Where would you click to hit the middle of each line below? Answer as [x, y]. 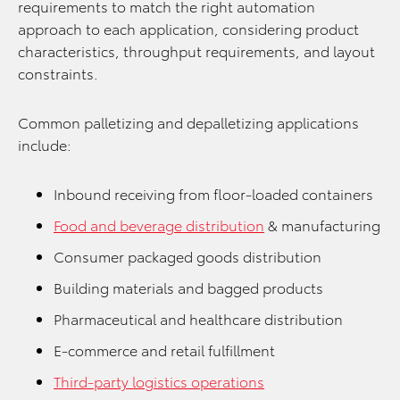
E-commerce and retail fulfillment [164, 349]
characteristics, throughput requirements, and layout [196, 50]
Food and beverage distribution [159, 224]
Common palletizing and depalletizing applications [188, 121]
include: [45, 144]
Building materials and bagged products [188, 287]
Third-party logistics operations [159, 380]
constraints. [58, 72]
